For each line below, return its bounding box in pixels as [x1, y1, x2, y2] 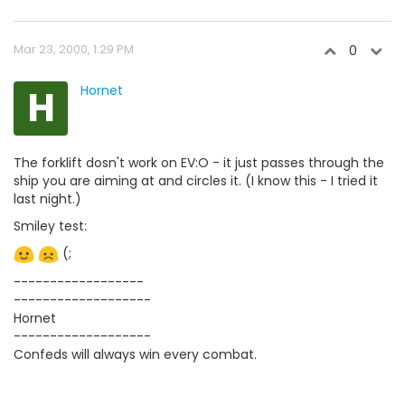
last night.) [14, 190, 81, 208]
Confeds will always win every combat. [14, 344, 257, 363]
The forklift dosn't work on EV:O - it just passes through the [14, 154, 384, 172]
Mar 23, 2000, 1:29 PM [14, 41, 134, 58]
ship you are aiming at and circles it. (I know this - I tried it [14, 172, 378, 190]
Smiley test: [14, 217, 87, 235]
